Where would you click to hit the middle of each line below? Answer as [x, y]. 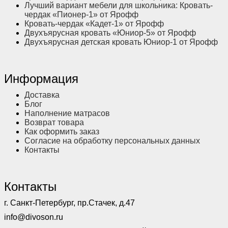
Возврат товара [54, 122]
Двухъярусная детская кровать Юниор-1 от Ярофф [121, 42]
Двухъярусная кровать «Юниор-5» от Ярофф [110, 33]
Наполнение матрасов [67, 113]
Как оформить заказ [62, 131]
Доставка [42, 95]
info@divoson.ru [34, 217]
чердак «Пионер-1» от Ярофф [81, 14]
